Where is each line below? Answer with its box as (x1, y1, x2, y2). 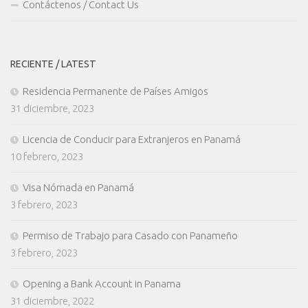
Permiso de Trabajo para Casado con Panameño (23, 230, 238, 242)
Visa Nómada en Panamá (23, 181, 134, 194)
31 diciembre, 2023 (10, 102, 94, 115)
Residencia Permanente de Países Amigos (23, 85, 208, 98)
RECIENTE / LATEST (10, 58, 96, 70)
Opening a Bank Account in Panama (23, 278, 181, 290)
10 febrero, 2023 (10, 151, 83, 163)
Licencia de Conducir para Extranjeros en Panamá (23, 133, 241, 146)
